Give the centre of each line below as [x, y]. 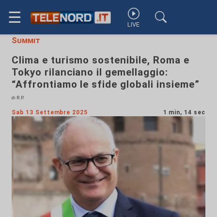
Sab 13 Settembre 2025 [50, 112]
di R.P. [18, 98]
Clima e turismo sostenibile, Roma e [101, 60]
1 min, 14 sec [184, 112]
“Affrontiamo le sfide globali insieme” [106, 84]
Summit [26, 40]
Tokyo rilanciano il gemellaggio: [90, 72]
